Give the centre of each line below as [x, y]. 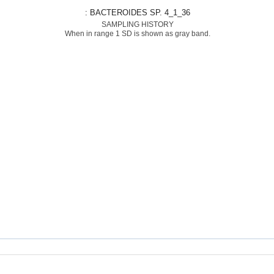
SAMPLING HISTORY [137, 24]
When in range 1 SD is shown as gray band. [137, 34]
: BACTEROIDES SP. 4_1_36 [140, 13]
